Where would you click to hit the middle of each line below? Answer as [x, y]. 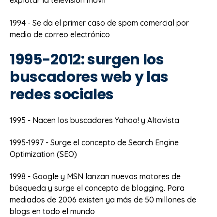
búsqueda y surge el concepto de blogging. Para [97, 188]
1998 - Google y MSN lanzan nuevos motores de [95, 177]
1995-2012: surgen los [87, 60]
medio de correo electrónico [60, 34]
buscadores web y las [89, 77]
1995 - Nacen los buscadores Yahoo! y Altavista [94, 120]
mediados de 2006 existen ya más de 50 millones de [103, 200]
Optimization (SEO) [43, 154]
